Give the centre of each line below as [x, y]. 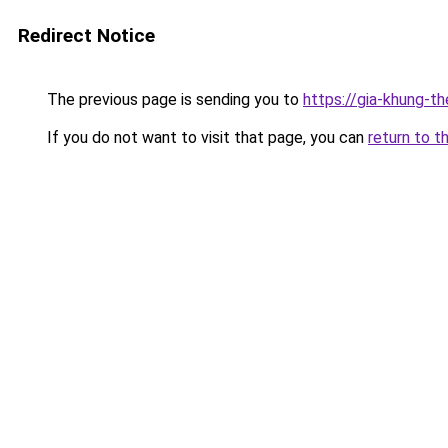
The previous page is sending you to [173, 99]
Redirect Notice [86, 35]
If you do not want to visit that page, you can [205, 137]
